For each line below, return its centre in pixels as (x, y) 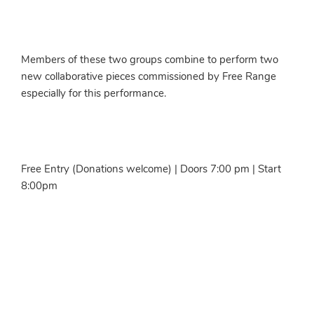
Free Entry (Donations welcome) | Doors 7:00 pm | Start (151, 170)
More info (56, 237)
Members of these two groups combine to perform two (150, 61)
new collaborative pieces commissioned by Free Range (149, 77)
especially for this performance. (94, 94)
